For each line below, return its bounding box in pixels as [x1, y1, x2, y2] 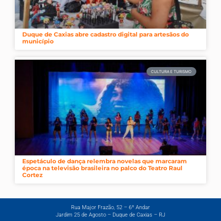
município [22, 37, 54, 45]
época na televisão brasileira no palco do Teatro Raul [22, 164, 183, 172]
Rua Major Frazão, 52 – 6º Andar [71, 204, 150, 211]
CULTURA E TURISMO [151, 69, 192, 74]
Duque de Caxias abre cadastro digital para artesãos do [22, 31, 189, 38]
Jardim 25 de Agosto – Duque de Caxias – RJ [56, 212, 165, 219]
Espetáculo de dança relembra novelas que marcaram [22, 157, 187, 165]
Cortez [22, 171, 43, 179]
